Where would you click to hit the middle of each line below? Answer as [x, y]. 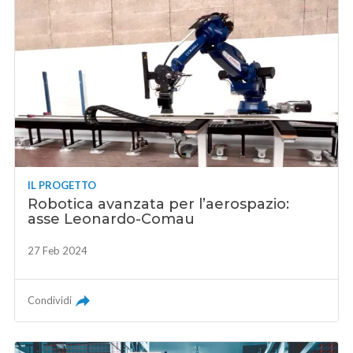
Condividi [50, 301]
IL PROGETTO [62, 186]
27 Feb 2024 [58, 251]
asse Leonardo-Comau [111, 219]
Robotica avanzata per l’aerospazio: [159, 204]
